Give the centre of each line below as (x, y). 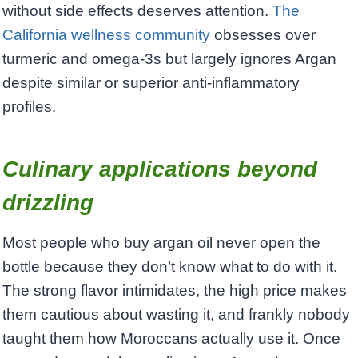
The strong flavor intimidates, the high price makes (175, 290)
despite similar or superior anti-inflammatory (151, 82)
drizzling (48, 202)
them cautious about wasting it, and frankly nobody (176, 314)
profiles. (29, 106)
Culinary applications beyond (160, 169)
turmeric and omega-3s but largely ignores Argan (169, 58)
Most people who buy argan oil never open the (161, 242)
